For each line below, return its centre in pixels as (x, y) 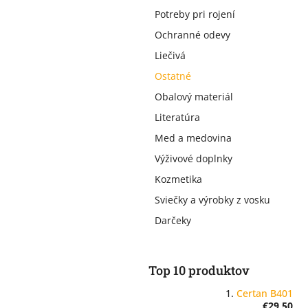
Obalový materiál (194, 97)
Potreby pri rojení (195, 14)
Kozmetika (178, 179)
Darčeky (173, 221)
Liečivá (170, 56)
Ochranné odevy (192, 35)
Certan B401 (265, 294)
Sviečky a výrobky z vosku (212, 200)
